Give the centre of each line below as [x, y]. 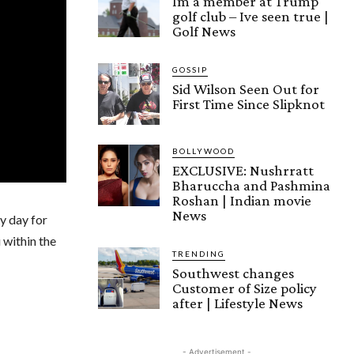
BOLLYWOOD [203, 151]
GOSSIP [190, 69]
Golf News [204, 31]
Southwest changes [233, 273]
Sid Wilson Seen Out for [246, 88]
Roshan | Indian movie [242, 200]
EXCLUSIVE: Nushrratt [243, 170]
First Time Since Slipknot [249, 104]
